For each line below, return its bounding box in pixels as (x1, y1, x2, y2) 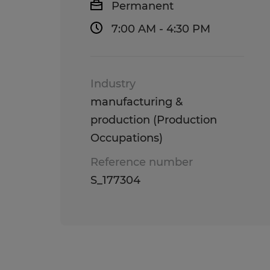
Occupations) (90, 131, 163, 145)
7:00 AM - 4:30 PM (111, 22, 210, 36)
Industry (90, 77, 136, 90)
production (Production (90, 113, 217, 127)
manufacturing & (90, 95, 183, 108)
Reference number (90, 155, 193, 169)
